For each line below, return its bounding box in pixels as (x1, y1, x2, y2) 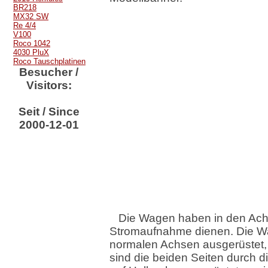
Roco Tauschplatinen (13, 57, 86, 66)
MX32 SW (13, 12, 48, 21)
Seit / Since (18, 105, 80, 118)
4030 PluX (13, 48, 49, 57)
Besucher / (19, 66, 78, 78)
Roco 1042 (13, 39, 50, 48)
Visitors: (26, 79, 72, 92)
